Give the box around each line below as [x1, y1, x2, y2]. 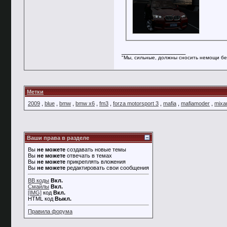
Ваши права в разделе [27, 135, 89, 141]
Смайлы [28, 183, 49, 190]
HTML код [28, 196, 55, 202]
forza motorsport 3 [113, 100, 159, 106]
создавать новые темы [65, 146, 126, 153]
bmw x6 [75, 100, 95, 106]
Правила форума [28, 208, 72, 214]
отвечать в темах [65, 153, 112, 159]
